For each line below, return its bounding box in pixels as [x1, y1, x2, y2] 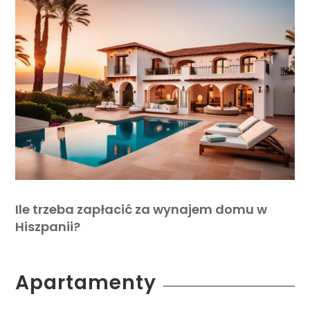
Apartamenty [15, 269, 157, 297]
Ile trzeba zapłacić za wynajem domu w [15, 201, 268, 219]
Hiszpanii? [15, 218, 81, 236]
